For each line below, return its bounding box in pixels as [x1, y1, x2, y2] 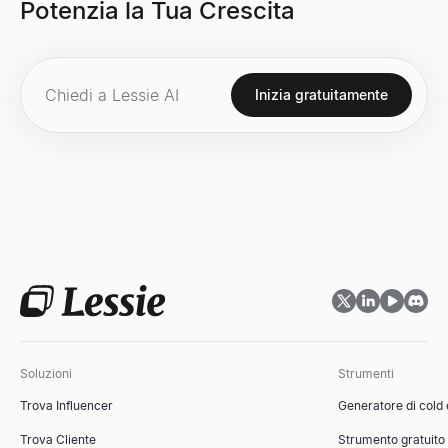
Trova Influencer [20, 398, 113, 413]
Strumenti [338, 366, 394, 381]
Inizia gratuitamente [255, 86, 388, 103]
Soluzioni [20, 366, 72, 381]
